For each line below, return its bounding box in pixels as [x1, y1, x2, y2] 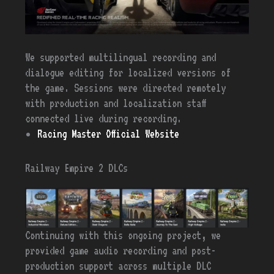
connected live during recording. [25, 111, 182, 125]
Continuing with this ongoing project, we [25, 229, 221, 242]
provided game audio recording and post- [25, 244, 217, 257]
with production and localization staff [25, 96, 207, 109]
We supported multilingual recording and [25, 50, 217, 64]
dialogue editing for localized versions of [25, 65, 231, 79]
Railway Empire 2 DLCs [25, 161, 128, 175]
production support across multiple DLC [25, 259, 212, 273]
